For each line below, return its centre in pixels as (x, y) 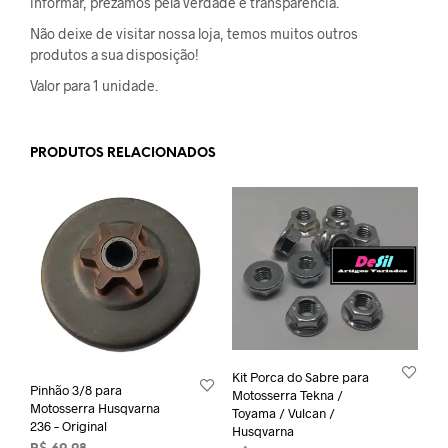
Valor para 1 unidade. (94, 86)
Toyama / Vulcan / (283, 412)
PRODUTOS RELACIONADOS (123, 154)
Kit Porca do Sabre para (300, 376)
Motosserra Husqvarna (95, 407)
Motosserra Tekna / (287, 394)
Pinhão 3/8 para (76, 389)
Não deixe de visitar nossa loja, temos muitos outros (194, 34)
